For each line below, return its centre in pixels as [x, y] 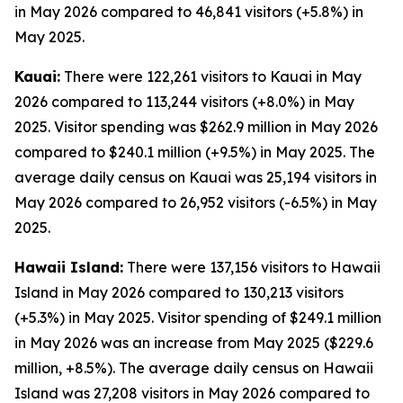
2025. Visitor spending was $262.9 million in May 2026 [196, 127]
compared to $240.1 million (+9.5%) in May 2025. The [195, 152]
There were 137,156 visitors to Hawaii [252, 267]
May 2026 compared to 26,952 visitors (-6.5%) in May [196, 202]
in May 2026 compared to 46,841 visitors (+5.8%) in [189, 12]
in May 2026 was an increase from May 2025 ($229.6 [194, 343]
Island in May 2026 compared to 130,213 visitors [179, 292]
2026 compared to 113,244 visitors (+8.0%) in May [184, 102]
